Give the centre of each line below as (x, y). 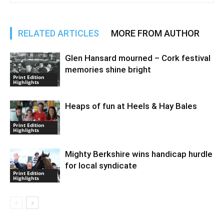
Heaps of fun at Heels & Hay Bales (131, 106)
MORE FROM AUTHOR (155, 33)
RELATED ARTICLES (58, 33)
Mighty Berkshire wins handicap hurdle (139, 154)
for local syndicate (101, 165)
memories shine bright (108, 69)
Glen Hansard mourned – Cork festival (138, 58)
